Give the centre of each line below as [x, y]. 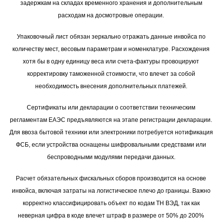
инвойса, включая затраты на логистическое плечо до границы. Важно [111, 191]
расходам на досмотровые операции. [111, 16]
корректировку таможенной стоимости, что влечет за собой [111, 74]
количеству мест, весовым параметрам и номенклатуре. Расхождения [111, 49]
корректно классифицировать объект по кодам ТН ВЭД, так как [111, 203]
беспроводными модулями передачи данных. [111, 157]
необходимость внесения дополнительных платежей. [111, 86]
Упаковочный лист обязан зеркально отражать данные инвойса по [111, 37]
